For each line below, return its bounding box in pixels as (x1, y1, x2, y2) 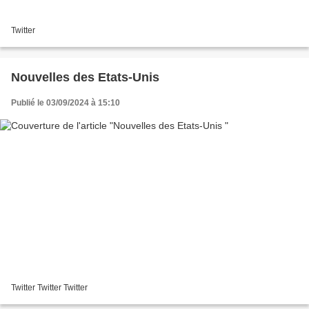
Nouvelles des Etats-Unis (11, 70, 159, 85)
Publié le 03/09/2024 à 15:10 (11, 98, 120, 108)
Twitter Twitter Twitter (11, 282, 88, 292)
